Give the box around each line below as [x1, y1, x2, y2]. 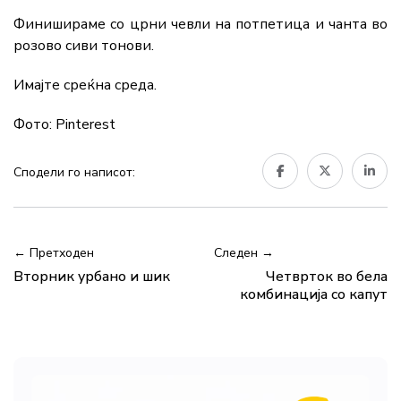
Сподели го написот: [13, 164, 135, 182]
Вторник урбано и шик [13, 267, 170, 287]
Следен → [214, 244, 274, 262]
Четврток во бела [266, 267, 388, 287]
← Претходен [13, 244, 94, 262]
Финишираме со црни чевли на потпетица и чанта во [13, 14, 388, 35]
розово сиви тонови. [13, 36, 154, 56]
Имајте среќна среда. [13, 75, 157, 96]
